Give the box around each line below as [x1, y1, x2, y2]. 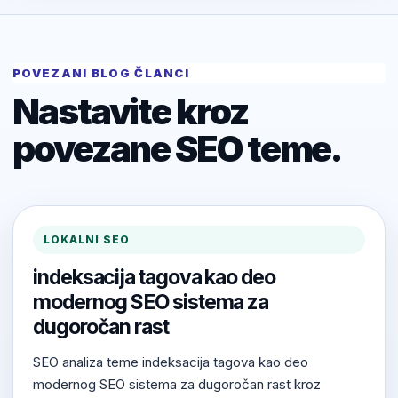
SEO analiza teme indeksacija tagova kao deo [33, 354, 308, 371]
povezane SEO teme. [12, 127, 343, 171]
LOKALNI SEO [44, 233, 130, 247]
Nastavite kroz [12, 90, 248, 134]
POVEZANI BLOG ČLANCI [12, 66, 189, 81]
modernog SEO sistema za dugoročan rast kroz [33, 376, 321, 394]
